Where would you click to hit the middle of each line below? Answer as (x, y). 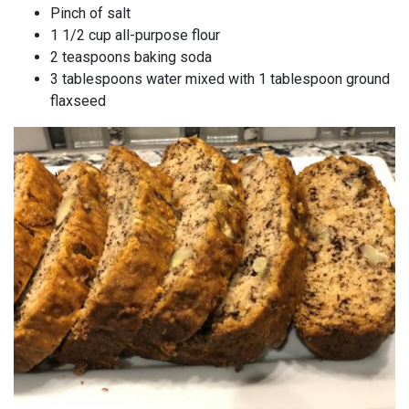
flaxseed (78, 101)
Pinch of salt (90, 14)
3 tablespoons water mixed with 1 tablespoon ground (220, 79)
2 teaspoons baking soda (131, 58)
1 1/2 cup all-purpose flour (135, 36)
